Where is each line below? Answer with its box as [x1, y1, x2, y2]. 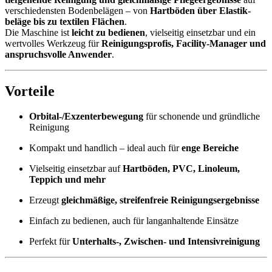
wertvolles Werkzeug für [5, 38, 101, 49]
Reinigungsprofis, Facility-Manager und [101, 38, 266, 49]
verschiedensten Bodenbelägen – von [5, 5, 150, 16]
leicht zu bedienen [72, 27, 145, 38]
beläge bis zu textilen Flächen [5, 16, 124, 27]
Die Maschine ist [5, 27, 72, 38]
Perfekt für [29, 236, 72, 247]
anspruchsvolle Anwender [5, 49, 112, 59]
